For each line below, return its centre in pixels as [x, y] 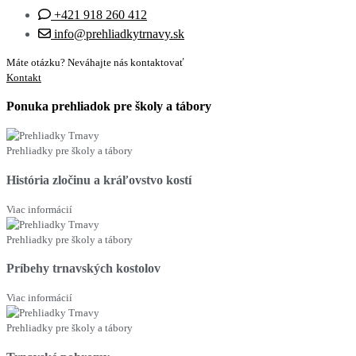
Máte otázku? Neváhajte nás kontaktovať [95, 62]
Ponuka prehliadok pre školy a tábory [109, 106]
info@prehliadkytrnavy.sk [119, 34]
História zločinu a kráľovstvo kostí [99, 180]
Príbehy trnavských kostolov [83, 269]
